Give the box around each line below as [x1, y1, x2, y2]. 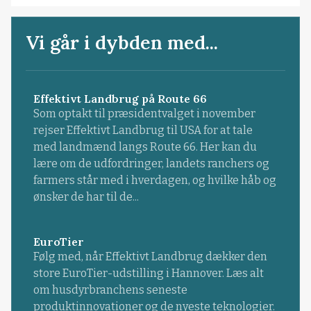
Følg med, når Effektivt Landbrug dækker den [33, 249, 267, 263]
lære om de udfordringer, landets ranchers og [33, 157, 269, 171]
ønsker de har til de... [33, 190, 139, 204]
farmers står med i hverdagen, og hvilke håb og [33, 174, 276, 187]
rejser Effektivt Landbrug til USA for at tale [33, 124, 253, 137]
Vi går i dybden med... [26, 31, 219, 55]
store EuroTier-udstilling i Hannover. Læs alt [33, 266, 264, 280]
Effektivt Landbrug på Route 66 [33, 92, 207, 106]
